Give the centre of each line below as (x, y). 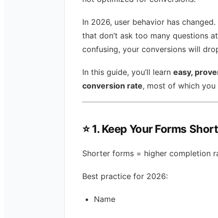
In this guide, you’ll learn (128, 72)
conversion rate (112, 86)
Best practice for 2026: (125, 176)
